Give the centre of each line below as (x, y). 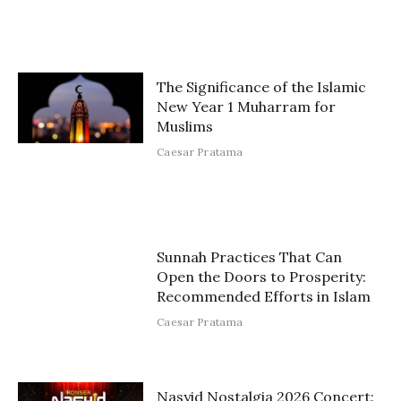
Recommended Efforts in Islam (264, 296)
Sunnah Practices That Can (249, 256)
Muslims (185, 127)
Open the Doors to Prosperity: (261, 276)
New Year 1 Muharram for (246, 107)
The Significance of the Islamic (261, 87)
